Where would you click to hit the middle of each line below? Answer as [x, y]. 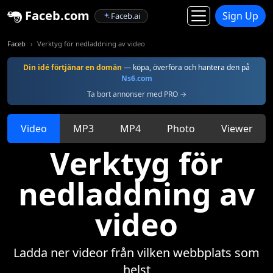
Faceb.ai [126, 16]
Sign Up [240, 16]
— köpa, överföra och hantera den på [186, 67]
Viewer [237, 129]
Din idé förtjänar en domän [73, 67]
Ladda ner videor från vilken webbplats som [136, 253]
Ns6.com [136, 78]
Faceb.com [56, 16]
